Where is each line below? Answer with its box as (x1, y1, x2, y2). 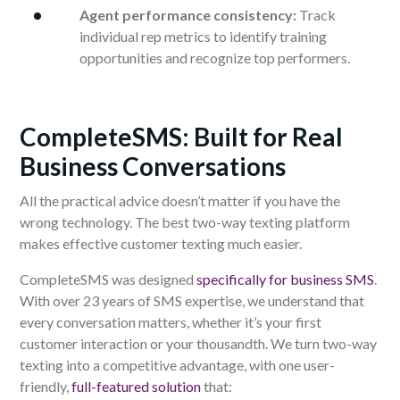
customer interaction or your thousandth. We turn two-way (20, 335, 377, 353)
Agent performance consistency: (79, 6, 296, 24)
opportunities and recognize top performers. (79, 49, 350, 67)
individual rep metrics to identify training (79, 28, 327, 46)
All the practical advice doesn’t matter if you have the (20, 192, 340, 210)
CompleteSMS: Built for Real (20, 121, 343, 153)
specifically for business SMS (196, 271, 374, 288)
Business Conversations (20, 151, 286, 182)
